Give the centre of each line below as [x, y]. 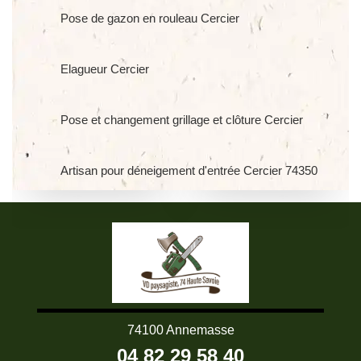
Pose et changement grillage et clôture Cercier [182, 120]
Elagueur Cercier [105, 69]
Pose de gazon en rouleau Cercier [150, 18]
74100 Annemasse [180, 330]
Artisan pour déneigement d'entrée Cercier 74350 [189, 170]
